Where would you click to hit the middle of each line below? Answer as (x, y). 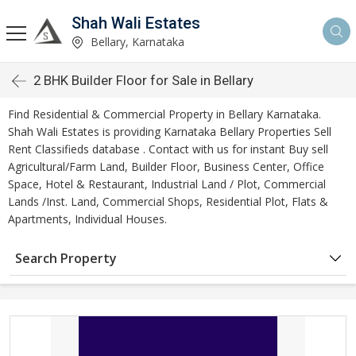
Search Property (66, 258)
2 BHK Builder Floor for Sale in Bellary (143, 80)
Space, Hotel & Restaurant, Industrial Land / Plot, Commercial (167, 184)
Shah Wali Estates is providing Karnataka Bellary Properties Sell (170, 132)
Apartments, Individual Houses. (87, 219)
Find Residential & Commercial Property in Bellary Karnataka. (164, 114)
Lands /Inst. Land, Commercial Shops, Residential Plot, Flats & (168, 201)
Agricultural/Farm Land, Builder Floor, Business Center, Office (166, 166)
